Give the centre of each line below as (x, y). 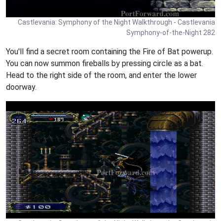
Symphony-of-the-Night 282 (171, 32)
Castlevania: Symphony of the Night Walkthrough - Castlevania (116, 22)
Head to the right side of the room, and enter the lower (101, 75)
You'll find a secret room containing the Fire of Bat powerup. (110, 51)
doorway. (21, 87)
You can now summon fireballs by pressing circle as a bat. (105, 63)
